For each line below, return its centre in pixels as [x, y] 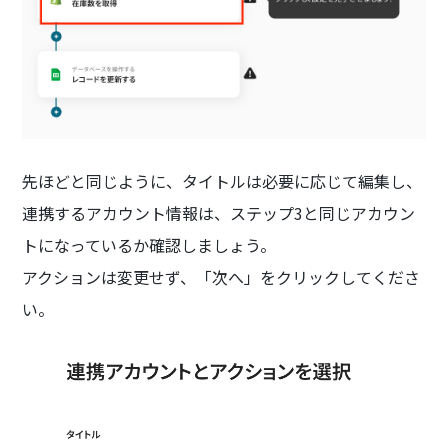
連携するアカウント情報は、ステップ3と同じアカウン [219, 212]
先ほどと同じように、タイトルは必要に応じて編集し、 [222, 180]
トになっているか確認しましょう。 [149, 244]
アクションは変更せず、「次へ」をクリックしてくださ [221, 276]
